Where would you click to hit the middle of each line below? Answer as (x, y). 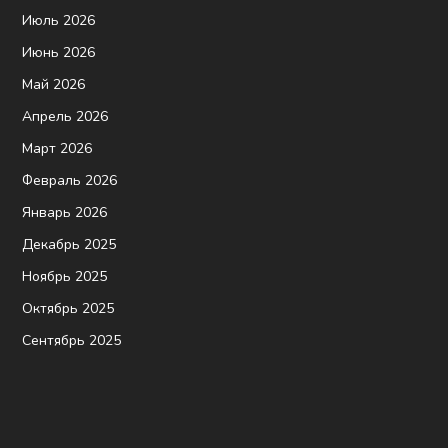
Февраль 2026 (70, 180)
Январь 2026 (65, 212)
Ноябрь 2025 (65, 276)
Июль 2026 (59, 20)
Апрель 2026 (65, 116)
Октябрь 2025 (68, 308)
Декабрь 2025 (69, 244)
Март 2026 (57, 148)
